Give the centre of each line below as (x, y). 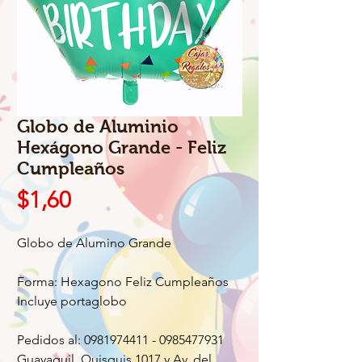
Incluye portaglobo (72, 301)
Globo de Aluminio (98, 126)
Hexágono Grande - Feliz (122, 147)
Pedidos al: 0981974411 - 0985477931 (120, 340)
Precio (101, 199)
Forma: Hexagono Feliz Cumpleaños (126, 282)
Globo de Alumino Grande (96, 243)
